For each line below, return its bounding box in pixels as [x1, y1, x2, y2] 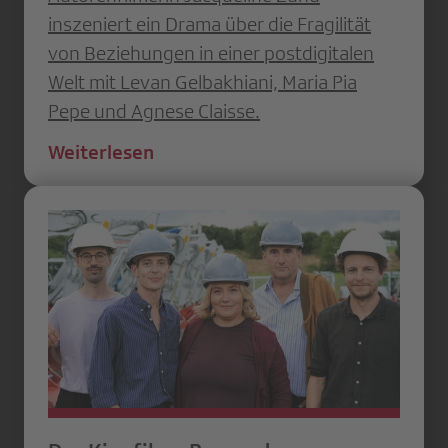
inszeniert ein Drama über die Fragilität [48, 12, 371, 35]
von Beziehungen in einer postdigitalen [48, 41, 374, 64]
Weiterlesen [48, 140, 154, 163]
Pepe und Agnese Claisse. [48, 99, 260, 122]
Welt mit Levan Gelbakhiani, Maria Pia [48, 70, 357, 93]
